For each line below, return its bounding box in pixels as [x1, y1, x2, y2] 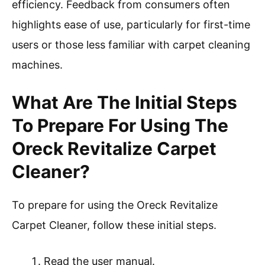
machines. [12, 59, 63, 72]
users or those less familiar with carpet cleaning [12, 38, 250, 51]
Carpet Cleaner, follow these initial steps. [12, 219, 216, 232]
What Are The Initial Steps [12, 92, 237, 114]
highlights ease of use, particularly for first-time [12, 18, 250, 31]
